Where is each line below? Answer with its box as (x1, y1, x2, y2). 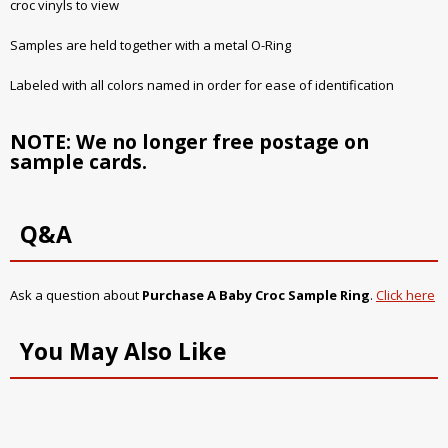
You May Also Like (20, 334, 227, 367)
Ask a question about (10, 285, 142, 304)
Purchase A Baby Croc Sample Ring (142, 285, 370, 304)
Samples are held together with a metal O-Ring (10, 36, 291, 55)
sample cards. (10, 147, 147, 175)
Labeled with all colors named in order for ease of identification (10, 76, 394, 95)
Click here (376, 285, 435, 304)
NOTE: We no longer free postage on (10, 127, 369, 155)
